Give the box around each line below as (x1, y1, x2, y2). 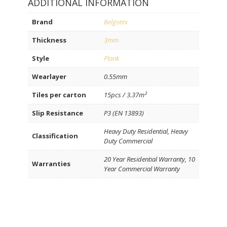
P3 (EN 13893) (104, 108, 144, 118)
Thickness (32, 35, 66, 45)
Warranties (32, 159, 70, 168)
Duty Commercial (104, 136, 153, 145)
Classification (32, 131, 78, 140)
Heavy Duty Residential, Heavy (104, 127, 188, 136)
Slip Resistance (32, 108, 83, 118)
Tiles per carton (32, 90, 86, 99)
